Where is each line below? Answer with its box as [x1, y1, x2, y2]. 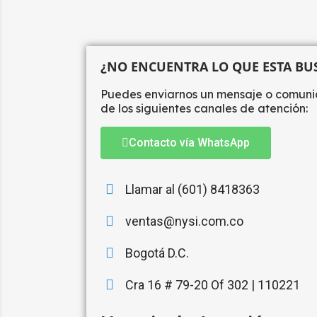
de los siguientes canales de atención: [100, 101, 308, 115]
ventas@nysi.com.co [125, 214, 243, 229]
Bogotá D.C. [125, 246, 189, 260]
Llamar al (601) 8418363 [125, 182, 260, 197]
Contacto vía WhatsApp [129, 136, 250, 149]
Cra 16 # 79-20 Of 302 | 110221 [125, 277, 300, 292]
